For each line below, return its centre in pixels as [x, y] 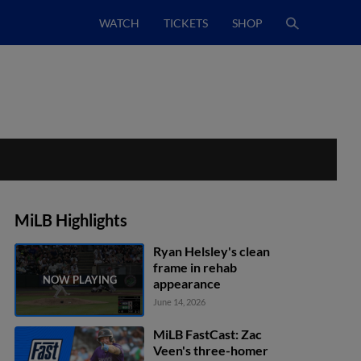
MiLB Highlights [71, 220]
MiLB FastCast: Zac [208, 334]
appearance [187, 283]
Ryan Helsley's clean [212, 251]
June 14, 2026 [180, 302]
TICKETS [186, 23]
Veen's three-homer [211, 350]
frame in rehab [195, 267]
